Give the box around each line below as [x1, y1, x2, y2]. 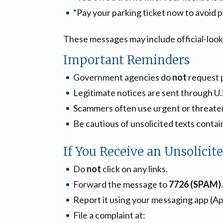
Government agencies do [73, 72, 172, 83]
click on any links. [103, 163, 168, 174]
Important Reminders [63, 52, 190, 68]
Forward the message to [73, 179, 169, 190]
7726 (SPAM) [169, 179, 221, 190]
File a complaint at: [73, 210, 145, 221]
